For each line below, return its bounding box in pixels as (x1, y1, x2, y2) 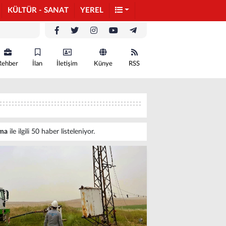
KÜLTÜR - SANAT (8, 7, 69, 14)
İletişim (56, 61, 78, 67)
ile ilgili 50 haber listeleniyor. (8, 128, 95, 135)
